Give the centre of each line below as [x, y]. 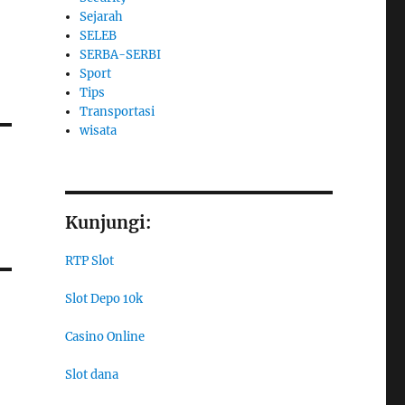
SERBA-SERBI [121, 55]
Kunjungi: [108, 223]
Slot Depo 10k [104, 299]
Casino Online [104, 337]
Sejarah [102, 17]
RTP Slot [89, 261]
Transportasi [118, 112]
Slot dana [91, 375]
